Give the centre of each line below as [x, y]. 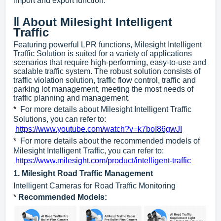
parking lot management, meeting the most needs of [103, 89]
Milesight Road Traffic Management [87, 174]
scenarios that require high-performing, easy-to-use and [110, 63]
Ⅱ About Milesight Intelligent [93, 22]
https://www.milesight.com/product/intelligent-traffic [103, 161]
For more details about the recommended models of [108, 141]
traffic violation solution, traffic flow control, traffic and [105, 80]
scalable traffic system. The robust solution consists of [107, 72]
